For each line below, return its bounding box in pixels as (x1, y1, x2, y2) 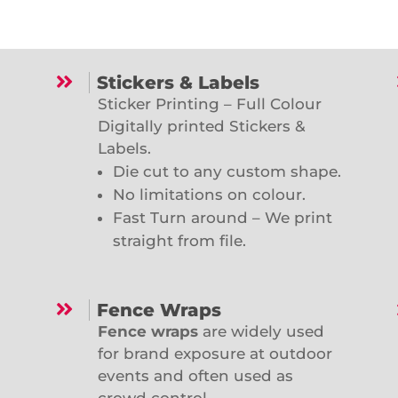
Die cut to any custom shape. (112, 163, 341, 181)
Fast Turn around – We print (112, 209, 332, 227)
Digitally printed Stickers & (97, 117, 306, 136)
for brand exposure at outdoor (97, 345, 332, 363)
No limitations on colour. (112, 186, 306, 204)
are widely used (197, 322, 324, 341)
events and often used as (97, 367, 293, 386)
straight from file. (112, 232, 246, 251)
